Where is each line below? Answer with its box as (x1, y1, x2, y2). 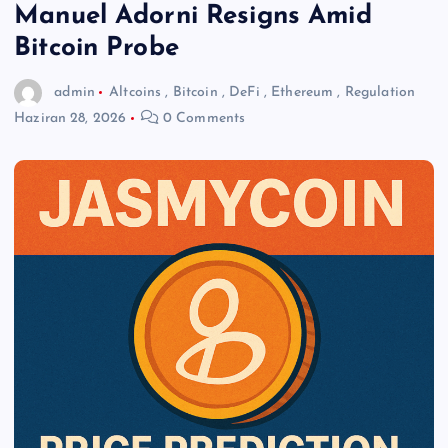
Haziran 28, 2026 (14, 111, 127, 127)
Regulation (344, 84, 416, 100)
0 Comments (158, 111, 246, 127)
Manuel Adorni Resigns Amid (14, 3, 372, 30)
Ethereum (271, 84, 334, 100)
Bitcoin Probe (14, 35, 179, 62)
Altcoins (109, 84, 162, 100)
